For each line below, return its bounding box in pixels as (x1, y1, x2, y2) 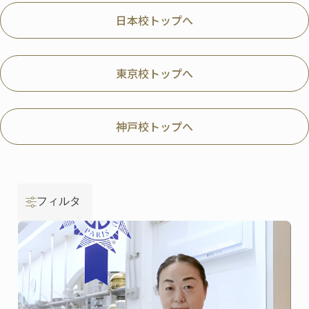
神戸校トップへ (116, 118, 193, 135)
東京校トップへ (116, 65, 193, 82)
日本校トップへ (116, 12, 193, 29)
